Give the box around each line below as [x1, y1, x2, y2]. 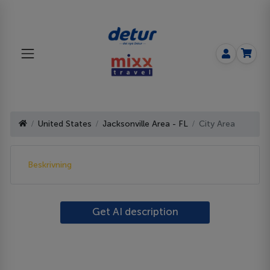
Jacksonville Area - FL [102, 119, 189, 130]
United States [38, 119, 92, 130]
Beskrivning [28, 159, 72, 170]
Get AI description [92, 205, 178, 218]
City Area [199, 119, 236, 130]
